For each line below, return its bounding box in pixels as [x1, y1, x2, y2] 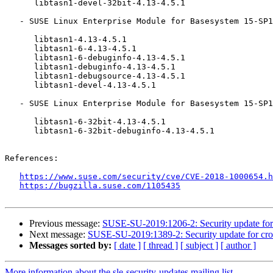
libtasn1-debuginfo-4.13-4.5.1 [5, 62, 34, 72]
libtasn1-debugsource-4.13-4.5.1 [5, 71, 34, 81]
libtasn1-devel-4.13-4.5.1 [5, 80, 34, 90]
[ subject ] [180, 240, 218, 251]
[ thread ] [143, 240, 178, 251]
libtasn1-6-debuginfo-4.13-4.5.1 [5, 53, 34, 63]
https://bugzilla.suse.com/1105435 [19, 181, 180, 191]
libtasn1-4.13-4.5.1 [5, 35, 34, 44]
